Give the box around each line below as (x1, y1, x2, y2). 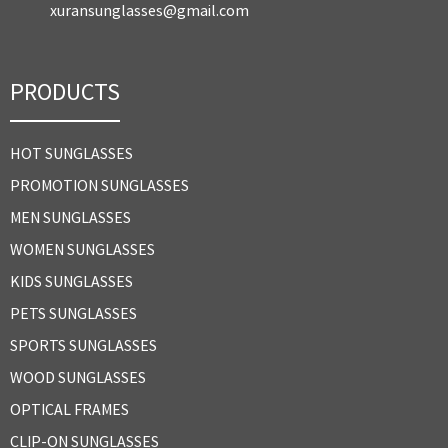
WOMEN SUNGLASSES (10, 238, 155, 259)
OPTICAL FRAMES (10, 398, 129, 419)
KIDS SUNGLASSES (10, 270, 133, 291)
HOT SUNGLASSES (10, 142, 133, 163)
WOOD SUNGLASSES (10, 366, 146, 387)
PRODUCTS (10, 75, 120, 107)
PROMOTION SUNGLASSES (10, 174, 189, 195)
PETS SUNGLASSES (10, 302, 137, 323)
